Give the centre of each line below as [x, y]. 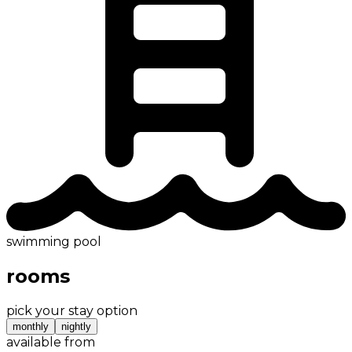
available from [51, 343]
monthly [31, 327]
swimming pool [54, 242]
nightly [76, 327]
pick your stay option [72, 311]
